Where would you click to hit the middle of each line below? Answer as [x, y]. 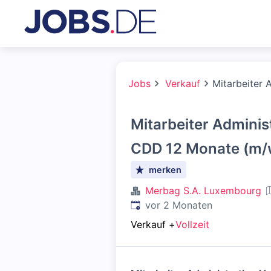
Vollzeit [192, 224]
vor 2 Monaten [179, 205]
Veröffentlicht [161, 204]
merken [165, 170]
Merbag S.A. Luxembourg [203, 191]
